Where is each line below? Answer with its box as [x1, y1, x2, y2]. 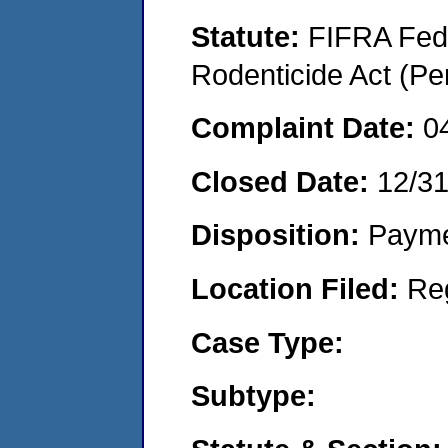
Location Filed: [191, 271, 407, 305]
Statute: [191, 19, 308, 53]
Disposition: [191, 218, 368, 252]
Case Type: [191, 325, 344, 359]
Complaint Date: [191, 111, 423, 145]
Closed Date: [191, 164, 377, 198]
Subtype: [191, 379, 316, 413]
